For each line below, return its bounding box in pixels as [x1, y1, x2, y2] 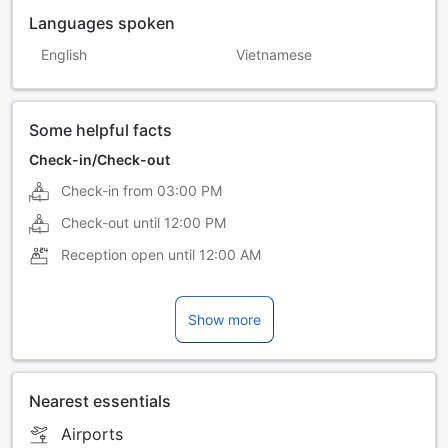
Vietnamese [236, 46, 312, 64]
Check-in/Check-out [29, 151, 170, 169]
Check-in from [61, 182, 153, 200]
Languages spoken [29, 13, 175, 34]
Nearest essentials [29, 391, 171, 412]
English [41, 46, 87, 64]
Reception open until [61, 246, 195, 264]
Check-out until [61, 214, 160, 232]
